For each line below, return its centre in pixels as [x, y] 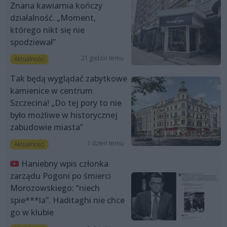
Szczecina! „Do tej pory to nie [66, 103]
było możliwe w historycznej [64, 115]
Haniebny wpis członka [65, 164]
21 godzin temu [102, 58]
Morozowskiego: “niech [55, 188]
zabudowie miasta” [47, 127]
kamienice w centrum [51, 91]
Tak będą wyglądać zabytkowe [69, 79]
